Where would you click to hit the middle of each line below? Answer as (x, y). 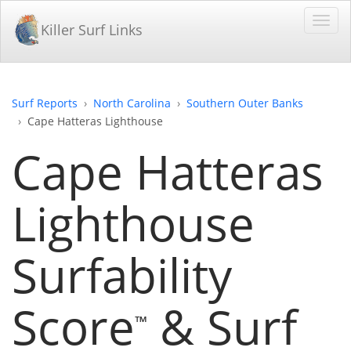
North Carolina (132, 103)
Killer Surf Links (92, 29)
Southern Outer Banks (245, 103)
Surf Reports (45, 103)
